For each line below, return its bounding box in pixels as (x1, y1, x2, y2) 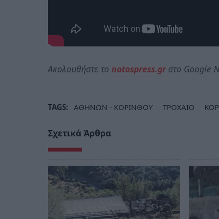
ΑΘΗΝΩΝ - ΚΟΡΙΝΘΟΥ (74, 102, 153, 112)
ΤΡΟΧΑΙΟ (163, 102, 195, 112)
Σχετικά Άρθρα (48, 127, 111, 139)
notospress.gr (111, 63, 166, 75)
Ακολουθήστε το (48, 63, 111, 75)
